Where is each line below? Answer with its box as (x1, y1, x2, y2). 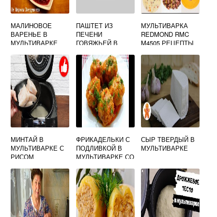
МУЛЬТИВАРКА (141, 21, 188, 30)
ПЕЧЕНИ (76, 30, 102, 39)
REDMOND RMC (141, 30, 189, 39)
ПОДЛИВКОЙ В (76, 143, 122, 153)
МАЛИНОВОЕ (11, 21, 52, 30)
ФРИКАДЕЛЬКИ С (76, 135, 130, 144)
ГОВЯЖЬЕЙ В (76, 38, 118, 47)
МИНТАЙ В (11, 135, 44, 144)
